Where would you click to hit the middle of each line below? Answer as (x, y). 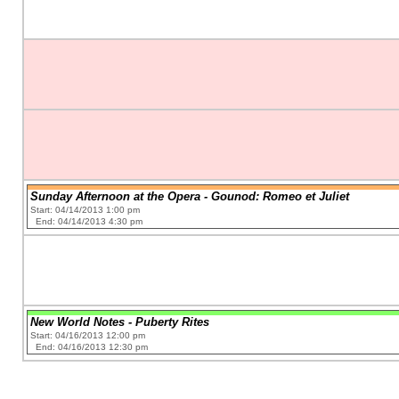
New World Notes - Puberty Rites (120, 322)
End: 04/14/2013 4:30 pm (90, 221)
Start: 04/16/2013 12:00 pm (88, 335)
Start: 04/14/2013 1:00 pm (85, 209)
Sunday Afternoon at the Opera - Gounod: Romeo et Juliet (190, 196)
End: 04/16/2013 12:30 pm (92, 346)
